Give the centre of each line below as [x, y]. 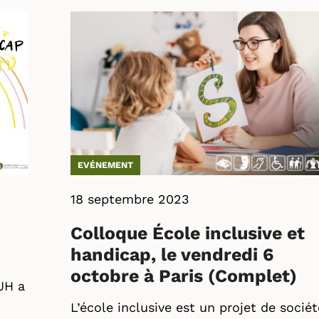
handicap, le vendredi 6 [172, 255]
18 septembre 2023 [130, 199]
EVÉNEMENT [105, 165]
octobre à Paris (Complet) [184, 276]
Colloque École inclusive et [188, 233]
